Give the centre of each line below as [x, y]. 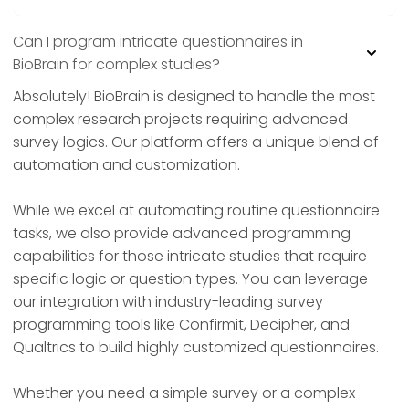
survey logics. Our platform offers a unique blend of [196, 142]
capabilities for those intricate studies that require [190, 257]
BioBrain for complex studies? [116, 65]
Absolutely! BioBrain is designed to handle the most [194, 97]
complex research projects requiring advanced [180, 120]
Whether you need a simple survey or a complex [184, 393]
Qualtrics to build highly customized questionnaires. [196, 348]
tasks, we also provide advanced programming [182, 234]
